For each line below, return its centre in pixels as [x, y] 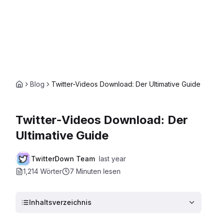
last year [112, 159]
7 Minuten [85, 171]
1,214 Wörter [43, 171]
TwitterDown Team [63, 159]
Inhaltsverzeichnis [60, 202]
